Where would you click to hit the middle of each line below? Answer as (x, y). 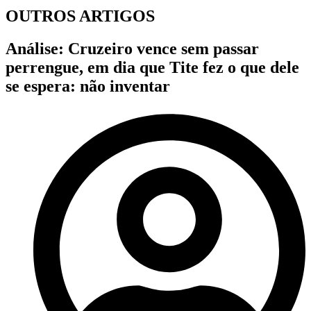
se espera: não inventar (88, 86)
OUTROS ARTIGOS (80, 16)
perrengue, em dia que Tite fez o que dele (152, 68)
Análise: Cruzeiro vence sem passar (132, 49)
